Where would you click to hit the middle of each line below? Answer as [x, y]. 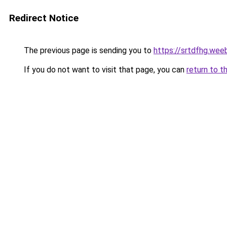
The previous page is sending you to [88, 50]
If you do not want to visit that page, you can [104, 70]
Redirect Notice [44, 18]
